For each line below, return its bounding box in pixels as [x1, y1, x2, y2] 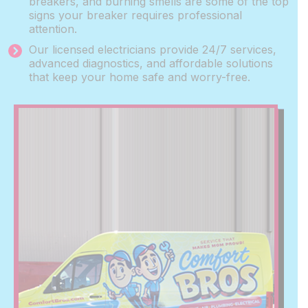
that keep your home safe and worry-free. [29, 70, 257, 84]
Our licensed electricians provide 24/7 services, [29, 43, 276, 56]
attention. [29, 22, 77, 36]
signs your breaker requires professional [29, 8, 242, 22]
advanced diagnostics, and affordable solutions [29, 56, 273, 70]
